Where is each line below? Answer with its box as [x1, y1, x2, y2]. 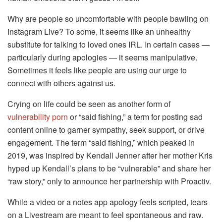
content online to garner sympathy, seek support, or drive [7, 123, 205, 135]
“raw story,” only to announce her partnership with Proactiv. [7, 175, 211, 187]
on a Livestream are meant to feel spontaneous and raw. [7, 209, 203, 221]
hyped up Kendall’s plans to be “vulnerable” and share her [7, 162, 211, 174]
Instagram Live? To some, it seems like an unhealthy [7, 25, 191, 37]
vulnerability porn [7, 111, 68, 122]
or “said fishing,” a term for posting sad [68, 111, 203, 122]
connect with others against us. [7, 77, 115, 89]
